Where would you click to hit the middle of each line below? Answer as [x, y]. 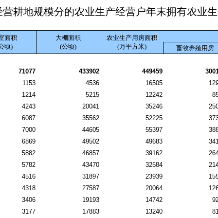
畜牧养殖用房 [195, 48]
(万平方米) [132, 46]
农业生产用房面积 [132, 38]
